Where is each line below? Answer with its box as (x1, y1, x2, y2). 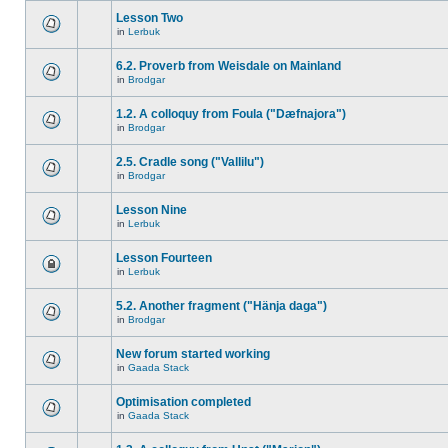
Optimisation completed (116, 395, 251, 409)
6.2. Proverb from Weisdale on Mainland (116, 59, 341, 73)
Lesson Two (116, 11, 183, 25)
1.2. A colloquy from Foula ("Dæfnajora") (116, 107, 346, 121)
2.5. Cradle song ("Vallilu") (116, 155, 264, 169)
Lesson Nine (116, 203, 187, 217)
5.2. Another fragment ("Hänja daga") (116, 299, 327, 313)
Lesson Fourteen (116, 251, 212, 265)
